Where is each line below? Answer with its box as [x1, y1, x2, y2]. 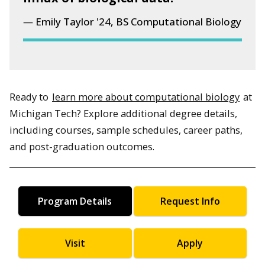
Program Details [38, 194, 112, 208]
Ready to [9, 90, 51, 104]
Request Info [160, 194, 220, 208]
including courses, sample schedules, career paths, [9, 123, 243, 137]
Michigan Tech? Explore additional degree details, [9, 106, 237, 121]
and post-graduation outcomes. [9, 140, 154, 154]
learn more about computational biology [52, 90, 240, 104]
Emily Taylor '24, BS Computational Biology [35, 15, 242, 29]
